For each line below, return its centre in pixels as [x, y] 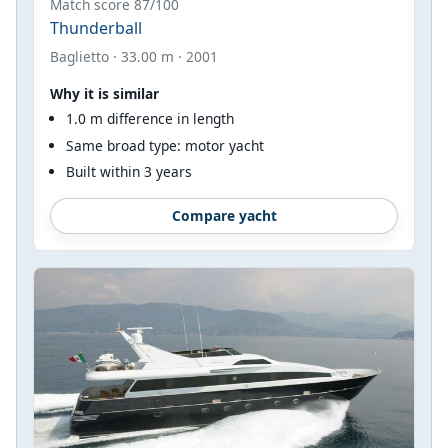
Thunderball [96, 28]
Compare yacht [224, 216]
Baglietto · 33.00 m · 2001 [134, 57]
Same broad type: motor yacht [165, 145]
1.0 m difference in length [150, 119]
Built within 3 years [129, 172]
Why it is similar [104, 94]
